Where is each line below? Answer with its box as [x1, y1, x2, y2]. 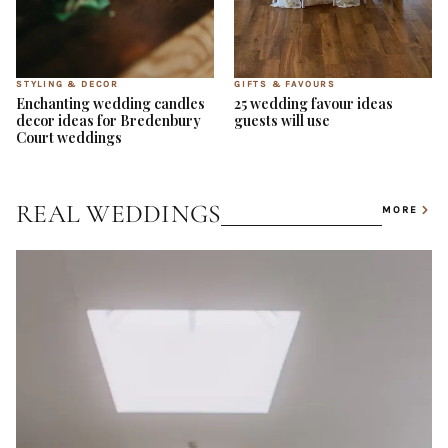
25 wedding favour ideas [234, 94, 393, 114]
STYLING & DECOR [16, 79, 119, 90]
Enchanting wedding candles [16, 94, 205, 114]
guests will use [234, 111, 330, 131]
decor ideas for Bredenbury [16, 111, 201, 131]
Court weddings [16, 128, 122, 148]
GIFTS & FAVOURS [234, 79, 336, 90]
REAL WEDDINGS [16, 198, 222, 230]
